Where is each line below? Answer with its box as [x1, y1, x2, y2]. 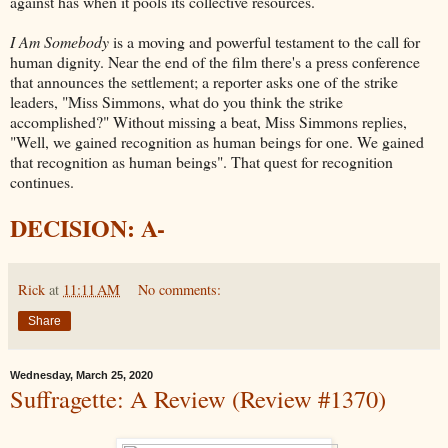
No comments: [138, 279, 222, 299]
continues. [10, 170, 74, 192]
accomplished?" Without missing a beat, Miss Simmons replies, [10, 110, 407, 132]
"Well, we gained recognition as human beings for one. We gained [10, 130, 424, 152]
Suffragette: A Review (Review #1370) [10, 381, 386, 415]
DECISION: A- [10, 209, 165, 245]
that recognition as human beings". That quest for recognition [10, 150, 393, 172]
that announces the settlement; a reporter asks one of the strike [10, 70, 398, 92]
